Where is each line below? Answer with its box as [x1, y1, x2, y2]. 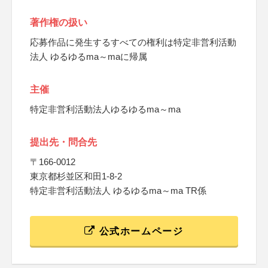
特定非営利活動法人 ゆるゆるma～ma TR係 [30, 185, 206, 196]
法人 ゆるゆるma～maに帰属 [30, 51, 147, 62]
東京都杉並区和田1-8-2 [30, 171, 122, 181]
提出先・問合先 [30, 137, 97, 147]
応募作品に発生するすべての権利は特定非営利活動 [30, 37, 236, 47]
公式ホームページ [96, 226, 184, 236]
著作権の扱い [30, 17, 87, 28]
